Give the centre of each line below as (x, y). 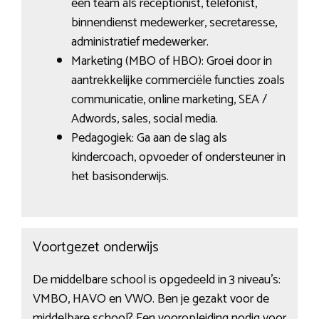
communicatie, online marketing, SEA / (169, 100)
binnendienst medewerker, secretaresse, (174, 23)
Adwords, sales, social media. (144, 119)
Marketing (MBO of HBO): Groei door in (171, 62)
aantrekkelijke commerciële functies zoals (178, 81)
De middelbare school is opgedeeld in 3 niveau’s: (156, 279)
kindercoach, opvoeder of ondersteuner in (178, 158)
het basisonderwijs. (120, 177)
